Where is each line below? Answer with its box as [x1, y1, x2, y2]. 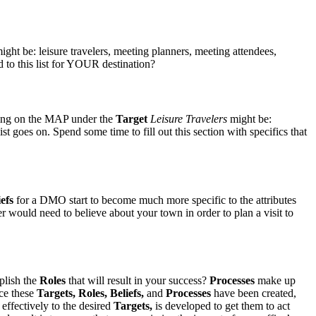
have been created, [211, 287, 296, 300]
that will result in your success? [66, 274, 209, 287]
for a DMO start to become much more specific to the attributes [13, 193, 296, 206]
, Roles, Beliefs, [73, 287, 144, 300]
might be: [227, 113, 272, 126]
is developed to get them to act [152, 300, 290, 312]
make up [255, 274, 296, 287]
